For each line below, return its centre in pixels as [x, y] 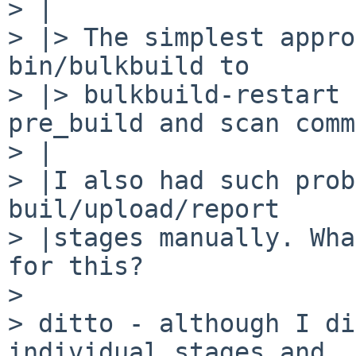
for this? [76, 266]
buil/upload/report [144, 209]
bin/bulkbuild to [129, 66]
